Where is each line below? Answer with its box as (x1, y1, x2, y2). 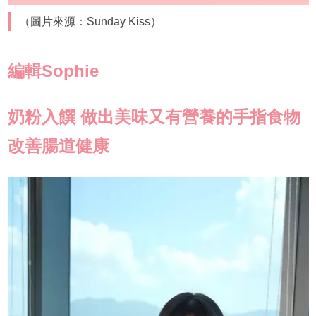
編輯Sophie (7, 61, 99, 81)
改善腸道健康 (7, 136, 109, 156)
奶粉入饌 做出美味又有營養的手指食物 (7, 107, 300, 127)
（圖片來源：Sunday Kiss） (19, 16, 162, 28)
